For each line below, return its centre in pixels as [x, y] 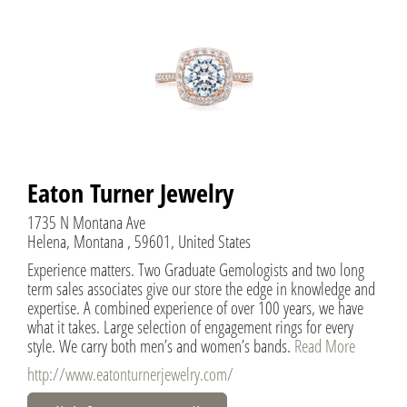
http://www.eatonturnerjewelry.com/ [130, 373]
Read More [325, 345]
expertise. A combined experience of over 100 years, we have [195, 307]
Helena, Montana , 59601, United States [139, 241]
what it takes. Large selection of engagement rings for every [190, 326]
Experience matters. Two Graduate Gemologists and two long [196, 269]
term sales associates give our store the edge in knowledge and [201, 288]
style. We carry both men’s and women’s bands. [161, 345]
